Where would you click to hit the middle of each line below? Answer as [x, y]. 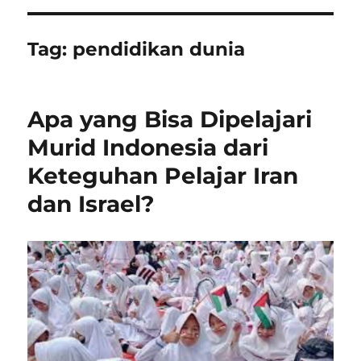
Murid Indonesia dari [148, 147]
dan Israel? [91, 204]
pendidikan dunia [159, 49]
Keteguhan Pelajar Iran [163, 176]
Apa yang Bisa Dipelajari [170, 119]
